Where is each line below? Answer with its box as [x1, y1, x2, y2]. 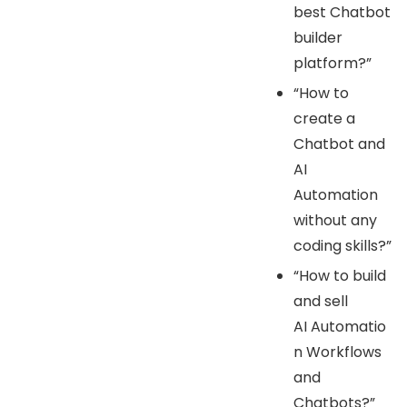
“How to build [293, 264, 386, 286]
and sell [293, 290, 348, 312]
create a [293, 107, 355, 129]
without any [293, 209, 377, 231]
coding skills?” [293, 234, 392, 256]
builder [293, 26, 342, 48]
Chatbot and [293, 133, 385, 154]
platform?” [293, 52, 372, 74]
